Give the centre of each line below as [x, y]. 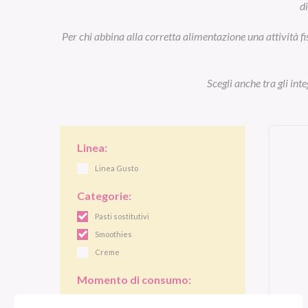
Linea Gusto [117, 168]
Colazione [112, 300]
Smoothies [113, 234]
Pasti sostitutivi [122, 216]
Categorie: [104, 195]
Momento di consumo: [134, 279]
